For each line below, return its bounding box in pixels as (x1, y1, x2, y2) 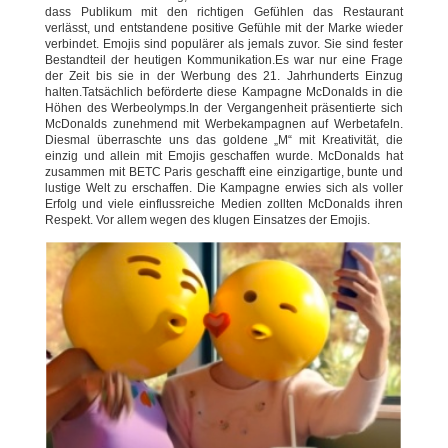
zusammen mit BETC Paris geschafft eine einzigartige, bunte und (45, 164, 403, 179)
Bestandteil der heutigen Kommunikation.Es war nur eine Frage (45, 52, 403, 67)
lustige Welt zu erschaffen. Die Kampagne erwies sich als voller (45, 180, 403, 195)
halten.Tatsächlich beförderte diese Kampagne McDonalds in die (45, 84, 403, 99)
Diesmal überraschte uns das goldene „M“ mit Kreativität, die (45, 132, 403, 147)
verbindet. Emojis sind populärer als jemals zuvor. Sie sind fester (45, 36, 403, 51)
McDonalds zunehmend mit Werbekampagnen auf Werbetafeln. (45, 116, 403, 131)
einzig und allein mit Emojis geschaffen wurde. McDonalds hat (45, 148, 403, 163)
